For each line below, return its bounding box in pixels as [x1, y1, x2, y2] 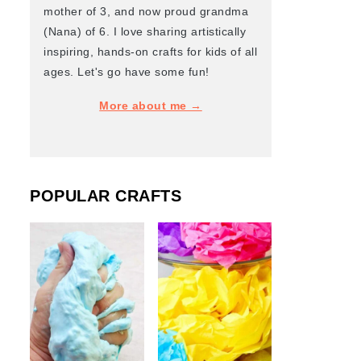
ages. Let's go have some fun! [44, 65, 210, 78]
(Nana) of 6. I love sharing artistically [44, 25, 246, 38]
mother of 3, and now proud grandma [44, 5, 248, 18]
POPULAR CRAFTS [30, 187, 181, 205]
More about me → [99, 99, 202, 112]
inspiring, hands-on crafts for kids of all [44, 45, 257, 58]
